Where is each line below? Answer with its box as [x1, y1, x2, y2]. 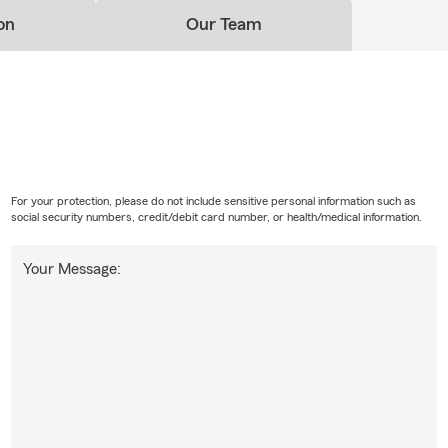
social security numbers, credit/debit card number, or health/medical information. [10, 211, 422, 224]
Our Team [186, 15, 262, 34]
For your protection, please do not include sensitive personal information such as [10, 195, 416, 208]
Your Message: [22, 261, 121, 278]
